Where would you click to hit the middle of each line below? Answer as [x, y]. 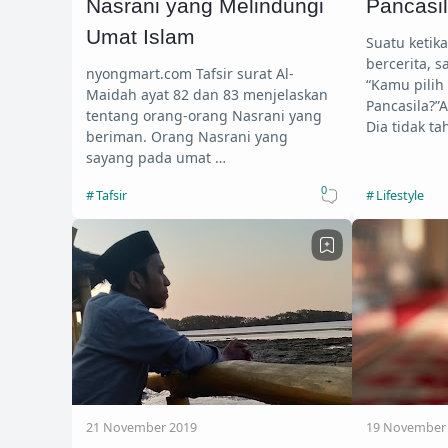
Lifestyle [399, 195]
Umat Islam [140, 37]
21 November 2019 [141, 427]
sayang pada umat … [156, 157]
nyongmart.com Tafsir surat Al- [141, 73]
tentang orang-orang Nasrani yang [204, 115]
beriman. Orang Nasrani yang [187, 136]
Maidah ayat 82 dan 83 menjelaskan [207, 94]
